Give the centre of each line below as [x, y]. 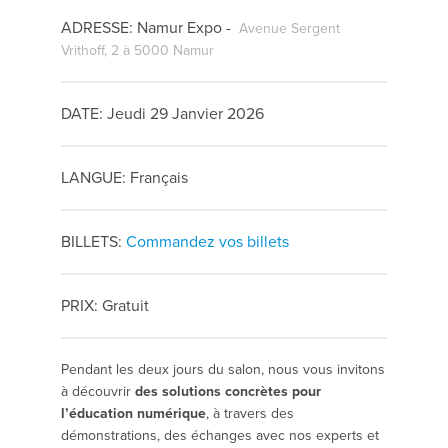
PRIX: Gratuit [105, 306]
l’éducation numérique [133, 414]
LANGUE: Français [124, 178]
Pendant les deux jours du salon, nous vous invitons [223, 370]
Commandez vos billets [207, 242]
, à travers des [250, 414]
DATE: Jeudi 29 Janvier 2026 [162, 114]
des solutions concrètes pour [228, 392]
